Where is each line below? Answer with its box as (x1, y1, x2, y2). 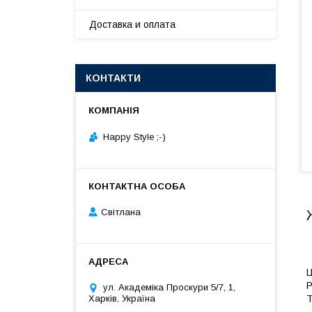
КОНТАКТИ (86, 72, 141, 84)
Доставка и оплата (89, 19, 175, 30)
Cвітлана (101, 207, 141, 218)
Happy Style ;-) (103, 131, 166, 142)
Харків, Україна (88, 293, 155, 304)
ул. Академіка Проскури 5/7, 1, (103, 282, 235, 293)
